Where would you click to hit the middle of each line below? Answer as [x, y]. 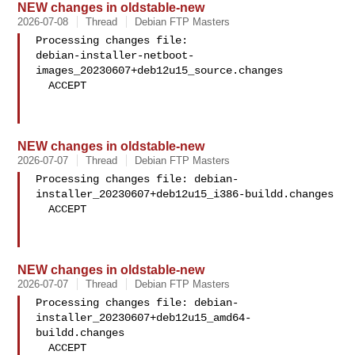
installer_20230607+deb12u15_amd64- [144, 318]
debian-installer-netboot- [115, 55]
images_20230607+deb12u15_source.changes [160, 71]
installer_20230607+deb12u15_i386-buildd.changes [185, 194]
